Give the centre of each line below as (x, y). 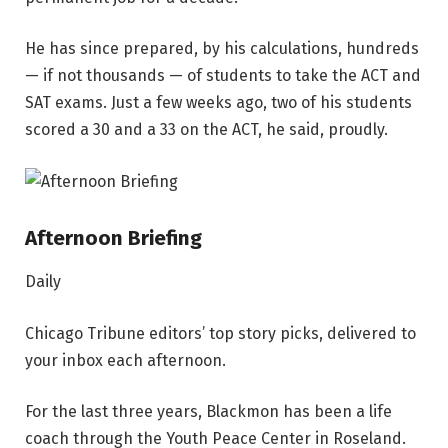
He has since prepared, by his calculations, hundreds (222, 49)
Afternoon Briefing (113, 237)
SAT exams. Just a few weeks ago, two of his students (218, 103)
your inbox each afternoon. (125, 360)
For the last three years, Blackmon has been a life (208, 412)
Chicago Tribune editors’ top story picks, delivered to (220, 333)
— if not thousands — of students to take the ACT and (223, 76)
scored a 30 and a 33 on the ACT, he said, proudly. (206, 130)
